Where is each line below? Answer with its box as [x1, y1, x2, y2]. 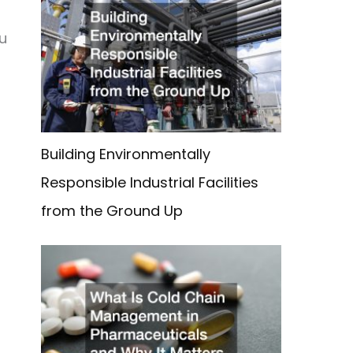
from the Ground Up [41, 201, 184, 221]
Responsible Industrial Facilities [41, 173, 259, 193]
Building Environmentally [41, 144, 211, 165]
